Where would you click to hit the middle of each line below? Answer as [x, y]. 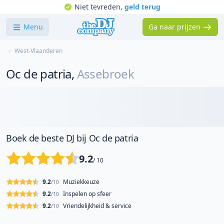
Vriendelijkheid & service [97, 206]
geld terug [142, 7]
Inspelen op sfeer [87, 194]
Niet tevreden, [99, 7]
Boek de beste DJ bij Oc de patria [72, 138]
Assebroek [105, 74]
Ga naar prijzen [175, 27]
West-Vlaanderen [38, 51]
